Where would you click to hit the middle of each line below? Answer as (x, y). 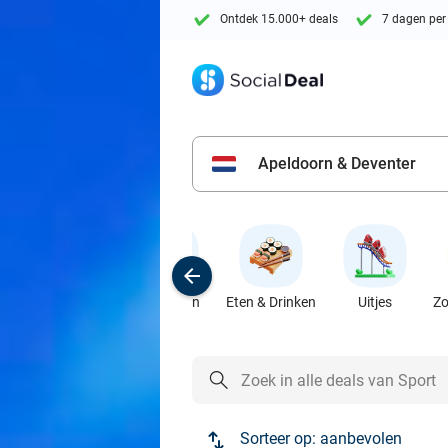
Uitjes (375, 302)
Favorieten (167, 302)
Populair (63, 302)
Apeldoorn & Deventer (337, 163)
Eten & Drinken (271, 302)
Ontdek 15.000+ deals (279, 19)
